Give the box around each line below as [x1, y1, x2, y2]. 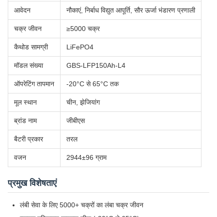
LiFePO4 [66, 43, 93, 51]
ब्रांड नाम [14, 117, 37, 125]
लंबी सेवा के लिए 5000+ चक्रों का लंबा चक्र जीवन [20, 201, 143, 209]
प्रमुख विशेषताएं [8, 178, 57, 188]
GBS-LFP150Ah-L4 [66, 62, 125, 70]
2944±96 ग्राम [66, 154, 107, 162]
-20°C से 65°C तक [66, 80, 119, 88]
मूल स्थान [14, 98, 37, 107]
